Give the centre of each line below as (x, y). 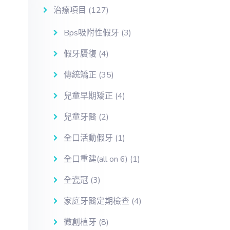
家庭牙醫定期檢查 (96, 201)
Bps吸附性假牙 (91, 33)
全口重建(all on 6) (95, 159)
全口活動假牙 (88, 138)
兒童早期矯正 (88, 96)
